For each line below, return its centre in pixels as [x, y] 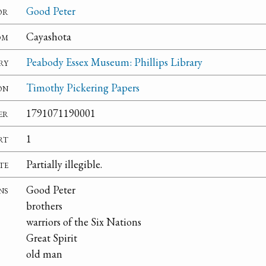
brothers [44, 206]
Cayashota [49, 37]
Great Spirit [52, 238]
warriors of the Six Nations [84, 222]
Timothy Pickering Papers [83, 88]
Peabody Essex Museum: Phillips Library [114, 62]
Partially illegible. [64, 164]
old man [44, 254]
